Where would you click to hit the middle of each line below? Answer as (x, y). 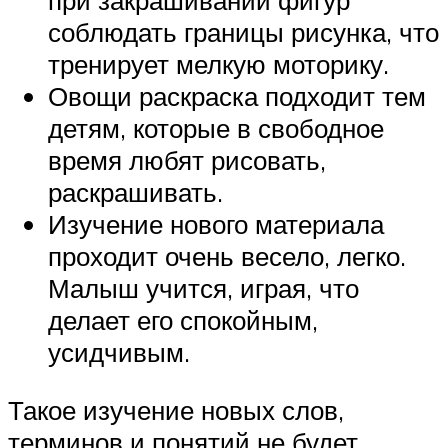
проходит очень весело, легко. (227, 256)
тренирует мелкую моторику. (218, 64)
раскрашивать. (135, 192)
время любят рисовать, (187, 160)
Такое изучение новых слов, (176, 409)
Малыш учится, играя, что (203, 288)
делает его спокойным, (183, 320)
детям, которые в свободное (216, 128)
